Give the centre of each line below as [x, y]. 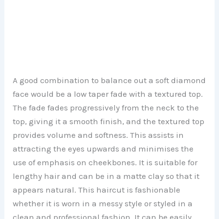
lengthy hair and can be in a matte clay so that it [106, 176]
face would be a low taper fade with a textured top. [108, 94]
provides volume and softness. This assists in [99, 135]
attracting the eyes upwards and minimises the [103, 148]
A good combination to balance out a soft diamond [109, 80]
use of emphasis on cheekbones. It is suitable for [105, 162]
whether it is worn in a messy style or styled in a [103, 203]
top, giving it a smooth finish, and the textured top [109, 121]
